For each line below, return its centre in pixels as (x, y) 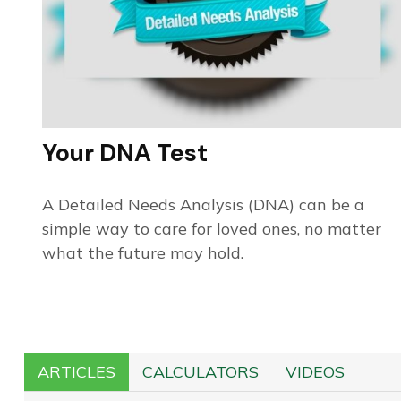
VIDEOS (315, 372)
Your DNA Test (124, 153)
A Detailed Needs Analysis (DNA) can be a (203, 205)
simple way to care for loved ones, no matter (211, 229)
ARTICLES (76, 372)
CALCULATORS (200, 372)
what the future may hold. (142, 253)
